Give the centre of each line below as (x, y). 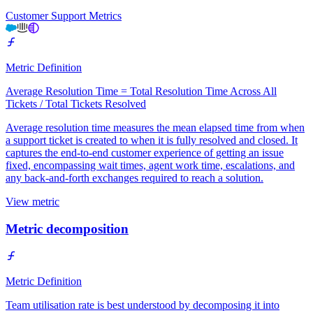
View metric (32, 202)
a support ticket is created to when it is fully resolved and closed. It (152, 140)
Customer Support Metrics (64, 16)
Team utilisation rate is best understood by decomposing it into (143, 305)
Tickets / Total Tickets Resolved (76, 104)
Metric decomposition (67, 228)
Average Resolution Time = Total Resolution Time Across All (141, 92)
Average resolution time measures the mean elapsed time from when (155, 128)
